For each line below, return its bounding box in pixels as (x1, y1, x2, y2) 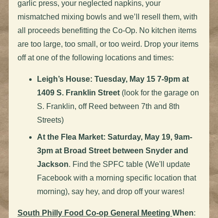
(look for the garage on (119, 88, 199, 97)
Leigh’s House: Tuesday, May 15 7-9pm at (36, 74, 189, 83)
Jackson (36, 160, 69, 168)
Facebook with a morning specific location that (36, 173, 196, 182)
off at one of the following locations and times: (17, 53, 174, 62)
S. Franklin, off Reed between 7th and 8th (36, 102, 180, 110)
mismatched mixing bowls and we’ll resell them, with (17, 12, 198, 21)
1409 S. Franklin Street (36, 88, 120, 97)
